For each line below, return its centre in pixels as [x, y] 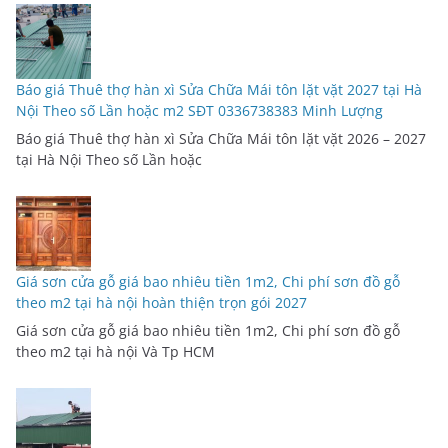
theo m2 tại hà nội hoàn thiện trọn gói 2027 [161, 303]
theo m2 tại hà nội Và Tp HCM [115, 352]
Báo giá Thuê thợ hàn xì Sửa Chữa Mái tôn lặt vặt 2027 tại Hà [219, 90]
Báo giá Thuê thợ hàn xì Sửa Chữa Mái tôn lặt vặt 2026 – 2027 [221, 139]
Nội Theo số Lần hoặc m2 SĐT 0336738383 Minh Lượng [199, 111]
